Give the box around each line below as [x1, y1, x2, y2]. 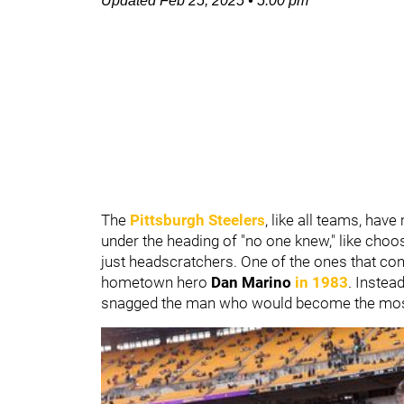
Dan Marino [211, 273, 291, 291]
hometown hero [101, 273, 211, 291]
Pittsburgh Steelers [130, 211, 265, 229]
